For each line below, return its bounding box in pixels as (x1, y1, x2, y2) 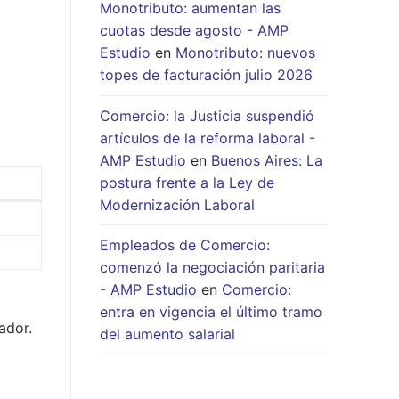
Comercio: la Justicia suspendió (100, 106, 314, 125)
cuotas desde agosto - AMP (100, 21, 289, 40)
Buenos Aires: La (211, 151, 322, 169)
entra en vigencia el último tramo (100, 302, 322, 321)
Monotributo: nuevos (175, 44, 315, 62)
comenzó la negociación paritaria (100, 257, 325, 276)
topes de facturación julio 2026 (100, 66, 313, 85)
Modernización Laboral (100, 195, 255, 214)
